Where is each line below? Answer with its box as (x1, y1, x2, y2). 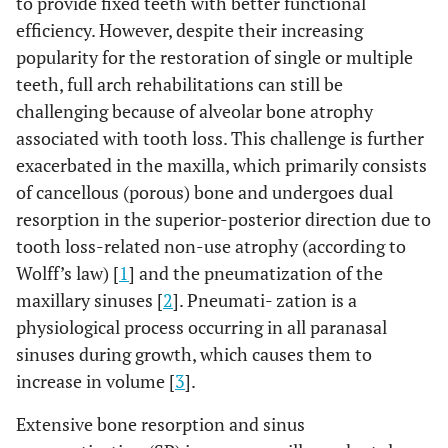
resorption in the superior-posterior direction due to (16, 207, 431, 231)
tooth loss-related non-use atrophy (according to (16, 234, 406, 258)
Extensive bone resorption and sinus (16, 412, 305, 436)
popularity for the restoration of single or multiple (16, 45, 413, 69)
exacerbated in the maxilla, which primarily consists (16, 153, 427, 177)
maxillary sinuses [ (16, 288, 163, 312)
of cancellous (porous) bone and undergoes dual (16, 180, 393, 204)
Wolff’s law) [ (16, 261, 119, 285)
